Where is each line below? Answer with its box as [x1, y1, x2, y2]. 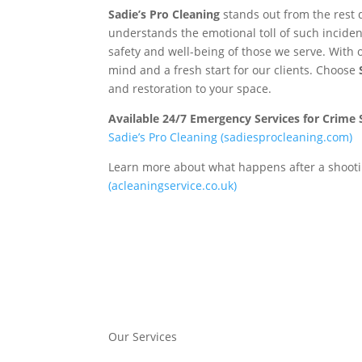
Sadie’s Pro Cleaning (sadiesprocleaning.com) [108, 129, 353, 145]
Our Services [108, 328, 178, 344]
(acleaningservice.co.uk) [108, 178, 238, 194]
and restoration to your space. [108, 81, 272, 97]
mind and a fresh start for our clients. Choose [108, 62, 360, 78]
